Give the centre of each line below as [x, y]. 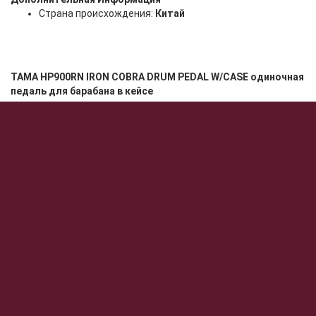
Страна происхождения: [97, 13]
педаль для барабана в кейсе [82, 91]
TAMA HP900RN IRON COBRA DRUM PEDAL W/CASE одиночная [157, 77]
